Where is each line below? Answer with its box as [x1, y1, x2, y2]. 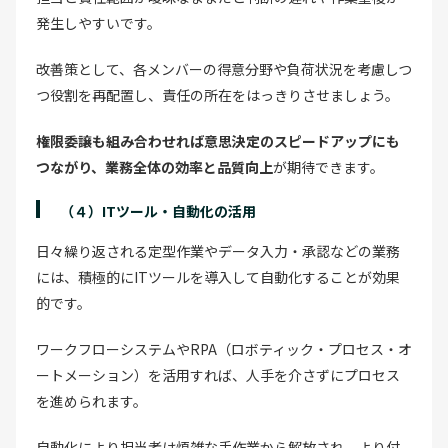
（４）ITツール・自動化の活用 [60, 200, 256, 221]
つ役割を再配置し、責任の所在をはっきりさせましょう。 [36, 84, 399, 105]
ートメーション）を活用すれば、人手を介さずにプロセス [36, 364, 400, 385]
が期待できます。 [273, 156, 384, 177]
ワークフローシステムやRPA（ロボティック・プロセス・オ [36, 338, 412, 359]
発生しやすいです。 [36, 12, 161, 33]
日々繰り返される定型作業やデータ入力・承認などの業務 [36, 240, 400, 261]
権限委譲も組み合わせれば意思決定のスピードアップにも [36, 130, 400, 151]
